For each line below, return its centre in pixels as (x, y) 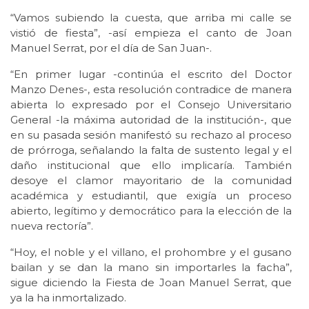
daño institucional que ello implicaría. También (151, 166)
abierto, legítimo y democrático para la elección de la (151, 211)
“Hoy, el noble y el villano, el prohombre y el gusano (151, 252)
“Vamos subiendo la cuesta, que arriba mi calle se (151, 18)
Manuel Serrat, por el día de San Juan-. (111, 48)
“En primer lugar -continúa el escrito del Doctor (151, 74)
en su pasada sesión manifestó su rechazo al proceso (151, 135)
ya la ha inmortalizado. (68, 298)
